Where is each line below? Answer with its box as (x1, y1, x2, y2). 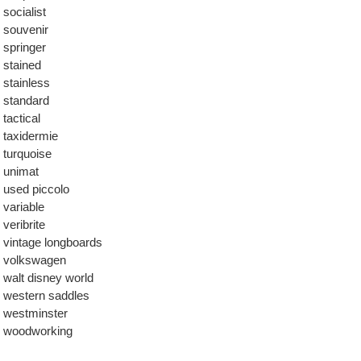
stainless (3, 76, 50, 89)
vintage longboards (3, 235, 102, 249)
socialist (3, 5, 46, 19)
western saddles (3, 288, 89, 302)
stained (3, 58, 41, 72)
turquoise (3, 147, 52, 160)
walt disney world (3, 271, 93, 284)
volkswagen (3, 253, 66, 267)
